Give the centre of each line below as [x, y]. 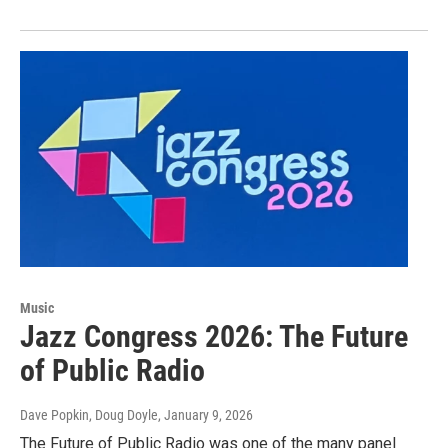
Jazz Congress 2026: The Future [214, 337]
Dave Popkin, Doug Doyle [89, 415]
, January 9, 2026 [205, 415]
